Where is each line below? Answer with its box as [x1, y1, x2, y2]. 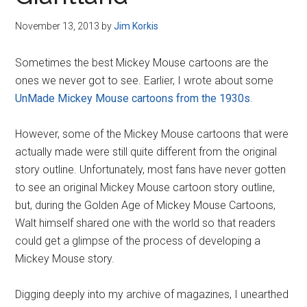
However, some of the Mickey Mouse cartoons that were [15, 127, 289, 140]
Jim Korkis [114, 21, 159, 32]
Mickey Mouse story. [15, 252, 115, 265]
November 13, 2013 [15, 21, 100, 32]
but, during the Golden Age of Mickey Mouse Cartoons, [15, 199, 276, 212]
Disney [15, 1, 125, 40]
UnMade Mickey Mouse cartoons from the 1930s [15, 92, 251, 105]
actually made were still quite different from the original [15, 145, 278, 158]
